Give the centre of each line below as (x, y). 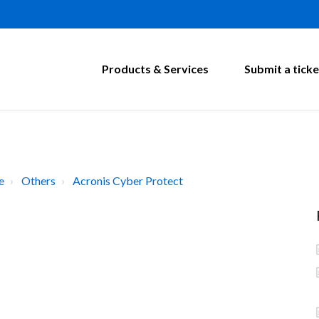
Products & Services (155, 69)
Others (38, 181)
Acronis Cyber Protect (128, 181)
